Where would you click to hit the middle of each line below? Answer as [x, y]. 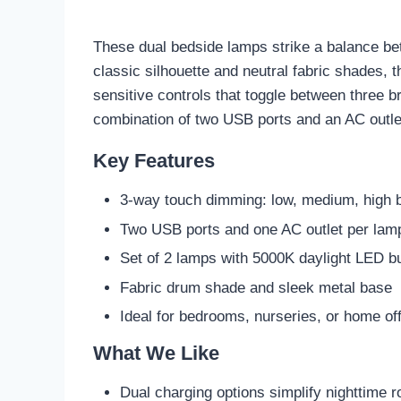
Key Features [154, 161]
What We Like [156, 354]
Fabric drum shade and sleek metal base [256, 287]
